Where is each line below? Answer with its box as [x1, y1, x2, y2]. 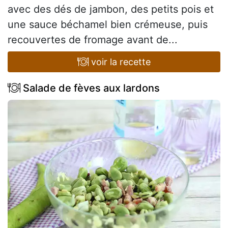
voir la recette [89, 56, 151, 68]
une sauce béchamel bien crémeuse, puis [8, 18, 208, 31]
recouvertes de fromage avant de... [8, 34, 178, 46]
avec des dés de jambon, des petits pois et [8, 3, 214, 16]
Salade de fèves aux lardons [20, 82, 160, 95]
